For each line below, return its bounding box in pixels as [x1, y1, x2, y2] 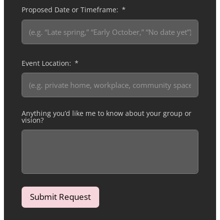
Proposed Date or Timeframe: [21, 5, 118, 15]
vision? [21, 115, 44, 125]
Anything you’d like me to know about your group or [21, 109, 192, 118]
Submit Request [29, 191, 91, 203]
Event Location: [21, 58, 71, 68]
